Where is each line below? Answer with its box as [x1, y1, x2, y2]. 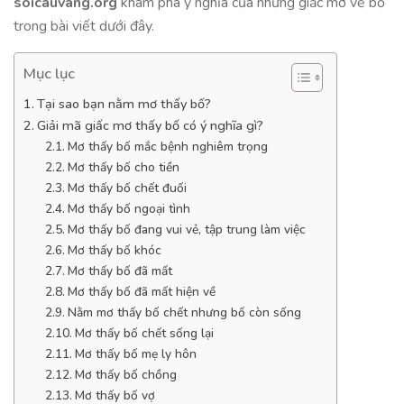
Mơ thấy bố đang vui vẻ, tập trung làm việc [67, 221, 306, 238]
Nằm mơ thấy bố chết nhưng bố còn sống [67, 304, 301, 321]
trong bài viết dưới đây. [14, 16, 154, 36]
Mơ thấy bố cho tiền [67, 159, 179, 176]
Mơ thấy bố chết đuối [67, 179, 187, 197]
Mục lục [23, 62, 75, 84]
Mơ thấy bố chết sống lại [74, 325, 214, 342]
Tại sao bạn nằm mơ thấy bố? [36, 95, 211, 113]
